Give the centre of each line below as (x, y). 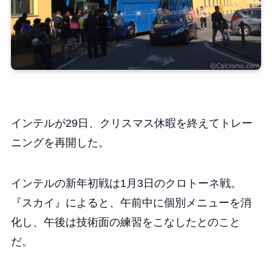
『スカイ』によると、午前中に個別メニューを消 (131, 203)
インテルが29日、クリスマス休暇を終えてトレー (131, 123)
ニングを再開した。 (60, 142)
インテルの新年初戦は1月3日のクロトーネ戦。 (126, 184)
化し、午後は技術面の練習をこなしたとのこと (125, 223)
